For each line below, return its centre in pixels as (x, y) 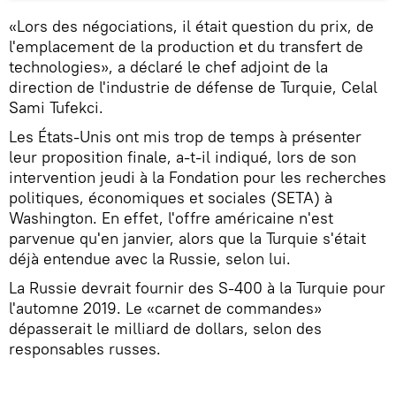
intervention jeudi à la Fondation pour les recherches (198, 178)
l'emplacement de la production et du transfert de (186, 47)
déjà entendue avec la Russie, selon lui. (150, 259)
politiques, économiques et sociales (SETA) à (171, 198)
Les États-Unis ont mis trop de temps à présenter (185, 137)
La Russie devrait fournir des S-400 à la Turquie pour (197, 288)
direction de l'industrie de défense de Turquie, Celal (193, 88)
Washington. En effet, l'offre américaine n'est (171, 218)
